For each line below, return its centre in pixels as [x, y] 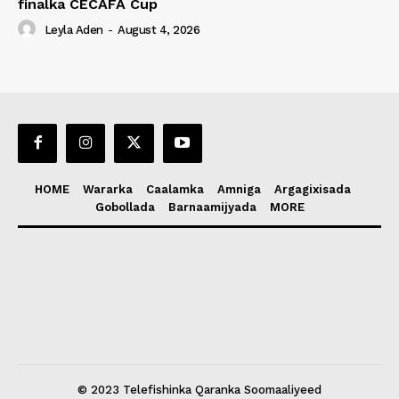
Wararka [108, 189]
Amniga [239, 189]
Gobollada [125, 207]
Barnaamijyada [212, 207]
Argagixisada [313, 189]
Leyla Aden [73, 29]
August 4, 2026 [159, 29]
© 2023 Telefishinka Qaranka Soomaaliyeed [199, 389]
